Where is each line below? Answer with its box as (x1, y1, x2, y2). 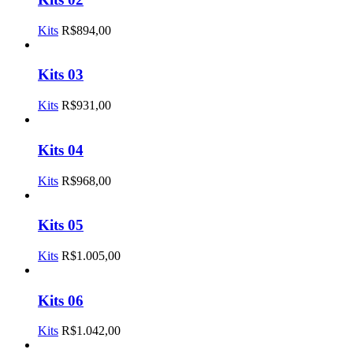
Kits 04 (38, 141, 84, 158)
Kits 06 (38, 292, 84, 309)
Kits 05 (38, 217, 84, 234)
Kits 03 (38, 66, 84, 84)
